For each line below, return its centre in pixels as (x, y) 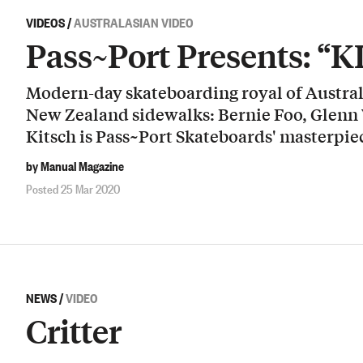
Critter (74, 331)
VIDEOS (45, 22)
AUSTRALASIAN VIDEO (134, 22)
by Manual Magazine (75, 165)
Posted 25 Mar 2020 (73, 188)
